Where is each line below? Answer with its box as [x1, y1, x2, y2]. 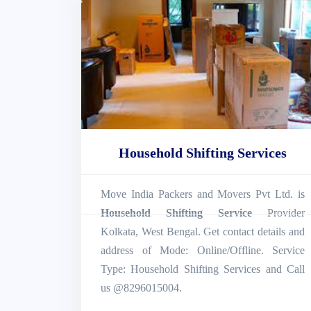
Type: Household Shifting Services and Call [101, 262, 305, 275]
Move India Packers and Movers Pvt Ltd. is [101, 187, 305, 200]
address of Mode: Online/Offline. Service [101, 244, 305, 256]
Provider [252, 206, 305, 219]
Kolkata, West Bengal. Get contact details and [101, 225, 305, 237]
